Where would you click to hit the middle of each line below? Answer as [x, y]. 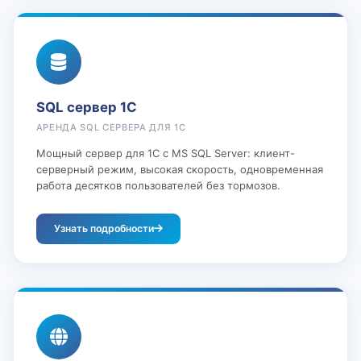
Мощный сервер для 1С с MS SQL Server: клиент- [165, 153]
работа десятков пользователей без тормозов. [158, 185]
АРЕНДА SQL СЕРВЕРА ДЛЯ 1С [111, 127]
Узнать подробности [104, 228]
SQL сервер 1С [86, 107]
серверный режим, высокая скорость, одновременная [179, 169]
